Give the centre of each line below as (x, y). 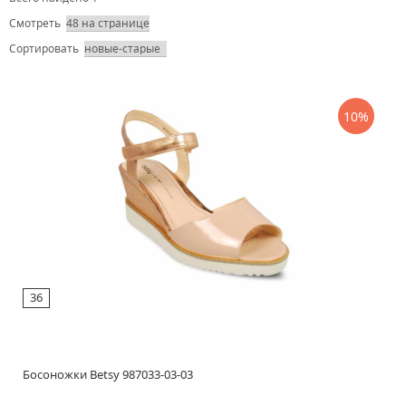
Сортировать (44, 48)
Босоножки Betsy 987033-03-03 (108, 374)
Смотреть (35, 23)
